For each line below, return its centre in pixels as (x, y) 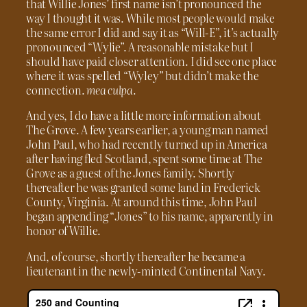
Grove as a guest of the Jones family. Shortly (131, 173)
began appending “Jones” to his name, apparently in (150, 216)
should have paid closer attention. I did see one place (152, 61)
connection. (57, 90)
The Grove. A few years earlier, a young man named (148, 130)
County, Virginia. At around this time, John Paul (142, 202)
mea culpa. (111, 90)
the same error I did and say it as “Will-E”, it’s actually (153, 32)
